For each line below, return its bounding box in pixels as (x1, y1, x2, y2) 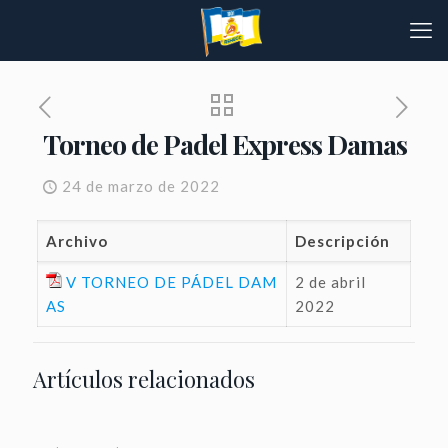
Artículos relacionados (33, 364, 255, 394)
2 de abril (294, 273, 366, 291)
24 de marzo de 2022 (62, 177, 220, 195)
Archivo (45, 232, 108, 250)
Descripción (294, 232, 390, 250)
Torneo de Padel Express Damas (43, 126, 407, 162)
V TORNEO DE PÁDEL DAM (65, 273, 277, 291)
